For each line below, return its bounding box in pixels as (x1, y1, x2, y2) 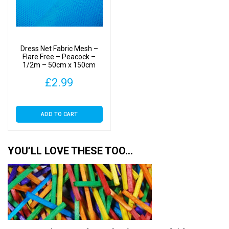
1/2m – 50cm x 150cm (22, 60, 96, 69)
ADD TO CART (40, 111, 78, 118)
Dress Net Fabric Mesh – (20, 44, 98, 53)
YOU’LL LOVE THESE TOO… (8, 144, 133, 157)
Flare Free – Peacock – (22, 52, 96, 61)
